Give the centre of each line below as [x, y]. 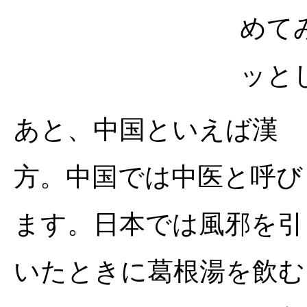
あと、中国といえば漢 [146, 130]
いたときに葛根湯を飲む [159, 271]
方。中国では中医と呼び [158, 177]
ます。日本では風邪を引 [159, 224]
